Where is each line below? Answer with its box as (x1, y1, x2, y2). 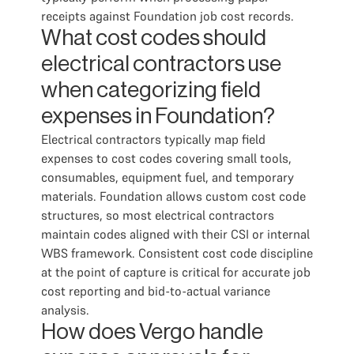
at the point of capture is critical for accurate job (41, 264, 311, 280)
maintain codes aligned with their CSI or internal (41, 226, 310, 242)
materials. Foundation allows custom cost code (41, 188, 306, 204)
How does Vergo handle (41, 321, 263, 343)
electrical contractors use (41, 53, 281, 75)
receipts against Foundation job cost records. (41, 8, 294, 24)
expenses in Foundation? (41, 105, 275, 127)
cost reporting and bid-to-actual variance (41, 283, 270, 299)
